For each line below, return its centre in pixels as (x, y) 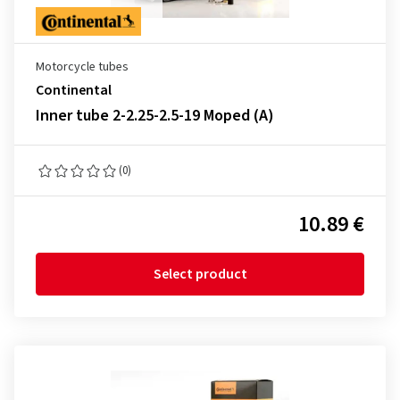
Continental (74, 90)
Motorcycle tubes (82, 67)
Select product (200, 274)
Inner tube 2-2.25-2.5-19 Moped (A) (155, 116)
